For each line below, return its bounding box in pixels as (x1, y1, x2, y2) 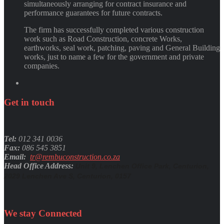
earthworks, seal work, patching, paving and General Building (24, 43, 220, 52)
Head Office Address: (4, 161, 75, 170)
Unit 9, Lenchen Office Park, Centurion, (75, 161, 209, 170)
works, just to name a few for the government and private (24, 52, 204, 61)
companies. (24, 61, 59, 70)
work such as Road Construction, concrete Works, (24, 34, 182, 43)
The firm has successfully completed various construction (24, 25, 204, 34)
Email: (4, 152, 28, 161)
